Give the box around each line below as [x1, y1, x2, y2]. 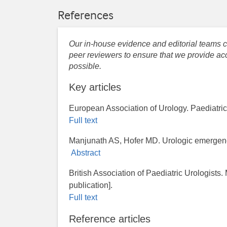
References [58, 8, 113, 22]
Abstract [69, 148, 101, 157]
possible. [69, 61, 102, 70]
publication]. [69, 180, 113, 190]
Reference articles [69, 213, 151, 224]
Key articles [69, 81, 122, 93]
